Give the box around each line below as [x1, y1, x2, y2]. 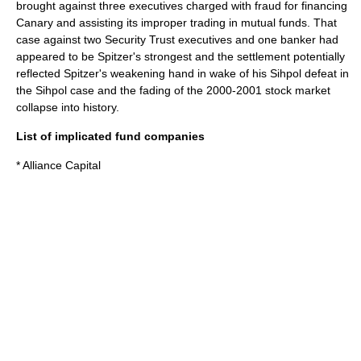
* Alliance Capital [16, 159, 101, 172]
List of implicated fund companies [16, 130, 205, 143]
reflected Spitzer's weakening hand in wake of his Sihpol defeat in [16, 67, 349, 80]
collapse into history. [16, 101, 119, 114]
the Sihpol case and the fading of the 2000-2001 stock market [16, 84, 330, 97]
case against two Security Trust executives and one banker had [16, 33, 338, 46]
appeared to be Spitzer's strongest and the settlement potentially [16, 50, 345, 63]
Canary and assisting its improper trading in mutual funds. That [16, 16, 337, 29]
